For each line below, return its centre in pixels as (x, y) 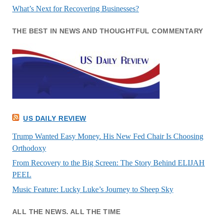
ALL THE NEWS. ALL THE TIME (66, 211)
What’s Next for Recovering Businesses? (75, 9)
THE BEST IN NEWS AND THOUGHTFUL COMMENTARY (108, 31)
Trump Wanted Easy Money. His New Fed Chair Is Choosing (108, 136)
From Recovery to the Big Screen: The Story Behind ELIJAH (108, 163)
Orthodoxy (29, 148)
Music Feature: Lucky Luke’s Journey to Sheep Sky (93, 189)
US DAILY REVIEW (55, 119)
